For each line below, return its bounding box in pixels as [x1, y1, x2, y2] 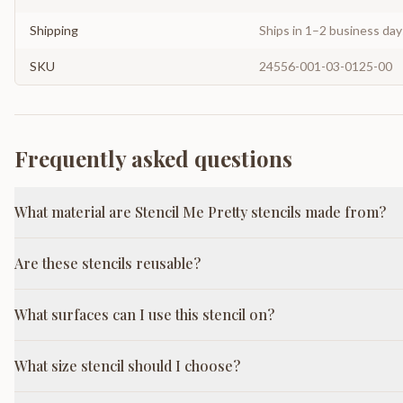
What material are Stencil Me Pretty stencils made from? [14, 202, 386, 221]
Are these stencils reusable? [14, 254, 201, 273]
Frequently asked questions [14, 144, 292, 173]
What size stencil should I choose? [14, 356, 240, 375]
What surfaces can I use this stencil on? [14, 305, 274, 324]
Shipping [30, 22, 78, 38]
